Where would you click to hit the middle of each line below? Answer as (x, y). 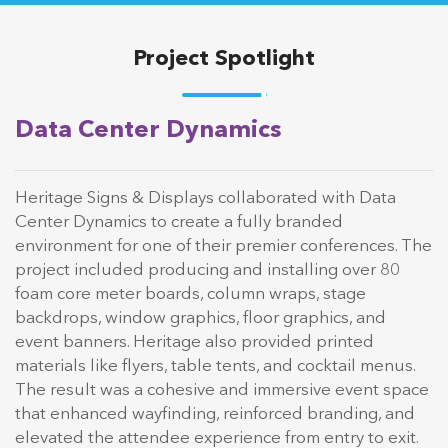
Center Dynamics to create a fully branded (179, 223)
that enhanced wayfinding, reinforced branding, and (215, 415)
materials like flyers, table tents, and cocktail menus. (215, 367)
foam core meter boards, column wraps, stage (190, 295)
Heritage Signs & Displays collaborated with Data (205, 199)
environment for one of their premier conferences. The (223, 247)
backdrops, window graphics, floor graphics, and (200, 319)
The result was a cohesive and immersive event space (222, 391)
